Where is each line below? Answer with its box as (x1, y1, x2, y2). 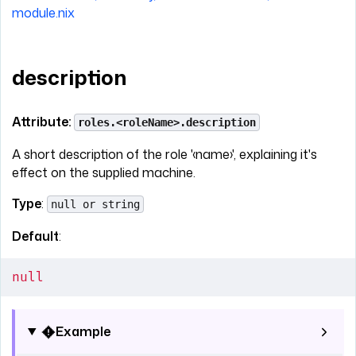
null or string (51, 198, 140, 211)
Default (12, 227, 59, 246)
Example (55, 323, 110, 341)
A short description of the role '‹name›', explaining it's (12, 145, 317, 164)
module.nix (12, 4, 75, 22)
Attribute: (12, 113, 74, 131)
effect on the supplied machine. (12, 164, 195, 182)
